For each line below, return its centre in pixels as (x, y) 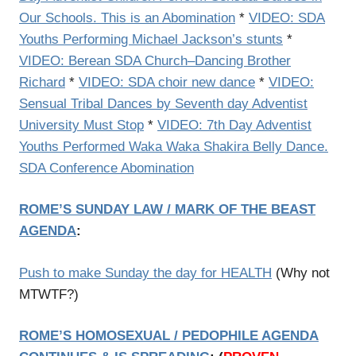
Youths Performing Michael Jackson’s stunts (151, 39)
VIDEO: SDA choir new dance (167, 82)
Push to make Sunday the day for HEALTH (145, 273)
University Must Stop (81, 125)
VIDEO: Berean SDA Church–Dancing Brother (155, 60)
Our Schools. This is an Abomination (127, 17)
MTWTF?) (49, 294)
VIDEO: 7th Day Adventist (234, 125)
